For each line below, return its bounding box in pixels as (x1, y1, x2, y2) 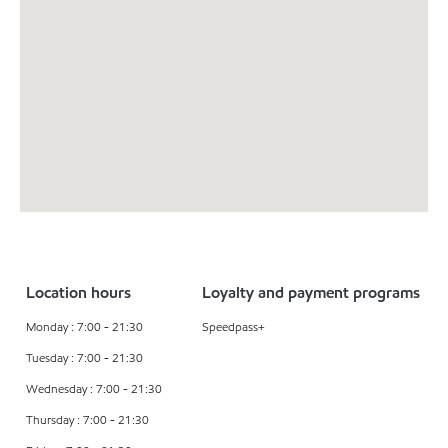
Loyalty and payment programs (201, 281, 420, 303)
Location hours (26, 281, 131, 303)
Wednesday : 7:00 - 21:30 (26, 379, 162, 397)
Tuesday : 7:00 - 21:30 (26, 348, 143, 366)
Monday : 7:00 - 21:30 (26, 317, 143, 335)
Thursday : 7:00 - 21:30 (26, 410, 149, 428)
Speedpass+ (201, 317, 265, 335)
